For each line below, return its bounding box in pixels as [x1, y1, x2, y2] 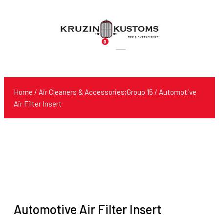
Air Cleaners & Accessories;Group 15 [39, 88, 153, 96]
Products [115, 45, 144, 54]
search [115, 57, 137, 66]
